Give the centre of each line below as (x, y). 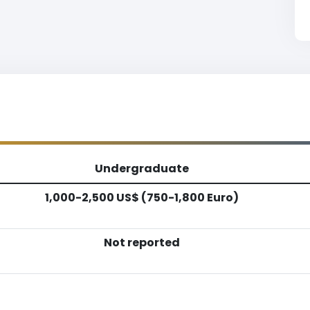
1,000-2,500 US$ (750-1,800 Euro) (142, 198)
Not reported (142, 243)
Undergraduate (142, 168)
